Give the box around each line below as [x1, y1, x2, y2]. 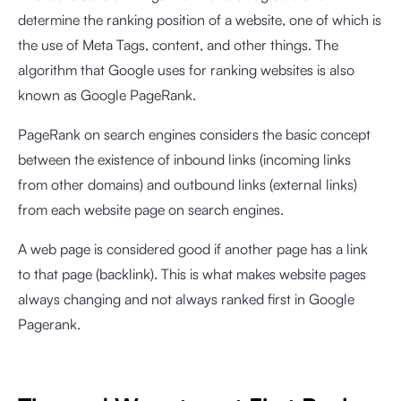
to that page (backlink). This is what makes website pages [18, 265, 366, 283]
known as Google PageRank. [18, 86, 196, 104]
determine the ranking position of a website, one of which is [18, 11, 381, 29]
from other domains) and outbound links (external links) [18, 175, 357, 193]
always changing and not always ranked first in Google [18, 290, 354, 308]
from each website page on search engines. [18, 200, 284, 218]
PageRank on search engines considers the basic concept [18, 125, 371, 143]
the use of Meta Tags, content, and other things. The [18, 36, 338, 54]
